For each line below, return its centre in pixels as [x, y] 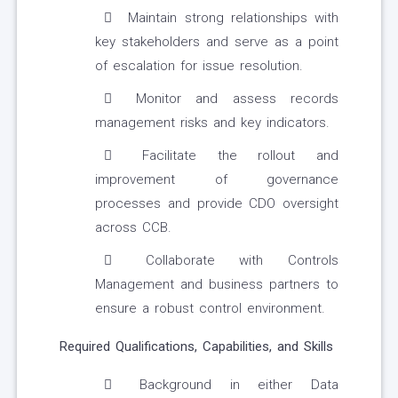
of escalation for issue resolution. [199, 66]
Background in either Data [230, 385]
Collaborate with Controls [230, 261]
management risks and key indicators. [212, 123]
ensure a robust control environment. [210, 309]
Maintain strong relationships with [230, 18]
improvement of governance [217, 180]
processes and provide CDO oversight [217, 204]
